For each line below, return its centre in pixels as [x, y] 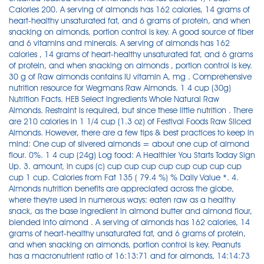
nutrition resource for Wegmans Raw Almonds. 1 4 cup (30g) [120, 88]
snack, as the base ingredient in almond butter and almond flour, [131, 211]
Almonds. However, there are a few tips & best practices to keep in [131, 133]
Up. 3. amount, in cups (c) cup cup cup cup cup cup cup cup [125, 166]
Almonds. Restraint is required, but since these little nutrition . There [131, 110]
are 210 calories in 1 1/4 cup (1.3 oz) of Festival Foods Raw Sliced [130, 121]
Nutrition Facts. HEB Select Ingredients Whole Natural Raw [114, 99]
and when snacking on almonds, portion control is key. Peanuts [125, 245]
